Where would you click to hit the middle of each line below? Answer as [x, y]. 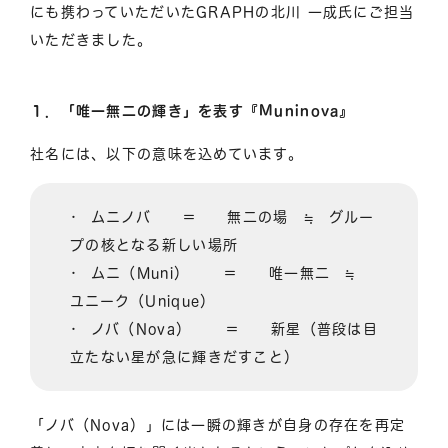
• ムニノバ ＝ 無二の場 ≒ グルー [222, 216]
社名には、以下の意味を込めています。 [167, 153]
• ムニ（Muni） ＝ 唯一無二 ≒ [220, 272]
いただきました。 [91, 39]
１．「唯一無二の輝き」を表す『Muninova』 [192, 110]
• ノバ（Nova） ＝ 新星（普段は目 [224, 328]
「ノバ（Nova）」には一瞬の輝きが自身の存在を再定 [218, 424]
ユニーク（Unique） [143, 300]
